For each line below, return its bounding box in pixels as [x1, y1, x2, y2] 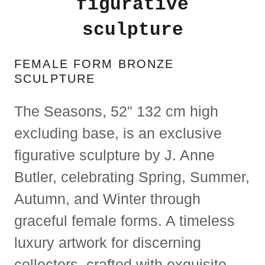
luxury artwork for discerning [14, 234, 201, 251]
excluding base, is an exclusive [14, 125, 222, 141]
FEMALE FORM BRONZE [14, 57, 174, 70]
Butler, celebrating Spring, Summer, [14, 169, 250, 185]
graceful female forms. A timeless [14, 212, 235, 229]
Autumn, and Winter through [14, 190, 201, 207]
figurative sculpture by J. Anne [14, 147, 215, 163]
